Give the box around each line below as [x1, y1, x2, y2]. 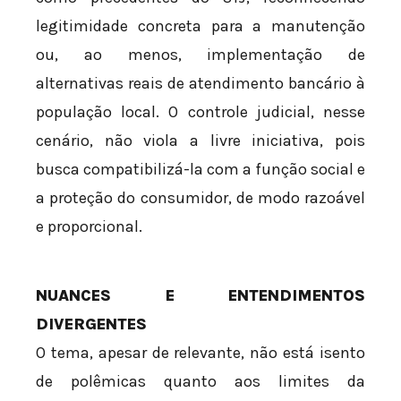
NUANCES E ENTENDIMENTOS [36, 286, 365, 306]
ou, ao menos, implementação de [36, 45, 365, 65]
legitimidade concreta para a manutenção [36, 16, 365, 37]
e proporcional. [36, 217, 142, 237]
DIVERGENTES [36, 314, 147, 335]
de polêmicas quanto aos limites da [36, 371, 365, 392]
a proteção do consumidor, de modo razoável [36, 188, 365, 209]
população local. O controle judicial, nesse [36, 102, 365, 123]
